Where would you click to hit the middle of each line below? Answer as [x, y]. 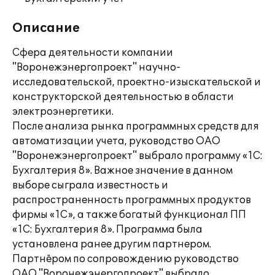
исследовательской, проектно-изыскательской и [137, 82]
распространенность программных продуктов [132, 200]
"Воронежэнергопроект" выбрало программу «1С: [137, 156]
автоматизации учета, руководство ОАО [116, 141]
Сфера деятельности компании [93, 53]
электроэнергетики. [63, 112]
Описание [46, 28]
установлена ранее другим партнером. [112, 244]
